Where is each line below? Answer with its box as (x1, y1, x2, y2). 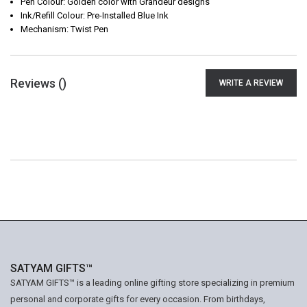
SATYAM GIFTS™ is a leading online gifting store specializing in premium (10, 278, 295, 288)
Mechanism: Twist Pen (21, 24, 108, 34)
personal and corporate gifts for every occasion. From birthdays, (10, 294, 265, 304)
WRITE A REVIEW (219, 78, 283, 88)
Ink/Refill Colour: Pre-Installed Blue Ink (21, 10, 169, 21)
